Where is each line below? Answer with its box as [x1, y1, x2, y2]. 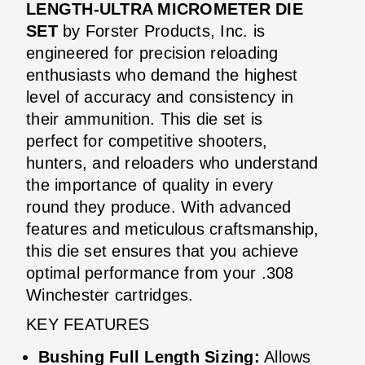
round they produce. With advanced [26, 197, 292, 216]
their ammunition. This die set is [26, 109, 263, 128]
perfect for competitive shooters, [26, 131, 268, 150]
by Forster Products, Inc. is [57, 21, 265, 40]
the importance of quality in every [26, 175, 274, 194]
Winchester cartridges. [26, 285, 194, 304]
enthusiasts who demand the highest [26, 65, 298, 84]
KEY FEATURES [26, 314, 149, 333]
